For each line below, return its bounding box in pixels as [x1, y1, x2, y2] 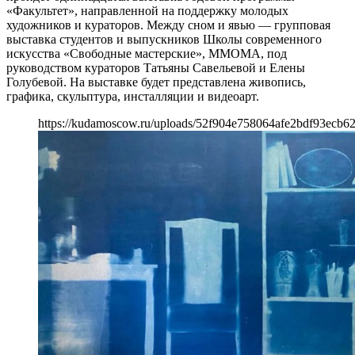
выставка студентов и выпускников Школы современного [6, 32, 322, 46]
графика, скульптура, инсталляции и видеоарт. [6, 89, 259, 103]
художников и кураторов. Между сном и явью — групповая [6, 17, 330, 32]
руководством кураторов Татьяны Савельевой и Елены [6, 60, 305, 74]
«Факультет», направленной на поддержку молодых [6, 3, 288, 17]
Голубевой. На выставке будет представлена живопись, [6, 74, 306, 89]
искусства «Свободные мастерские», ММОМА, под [6, 46, 287, 60]
